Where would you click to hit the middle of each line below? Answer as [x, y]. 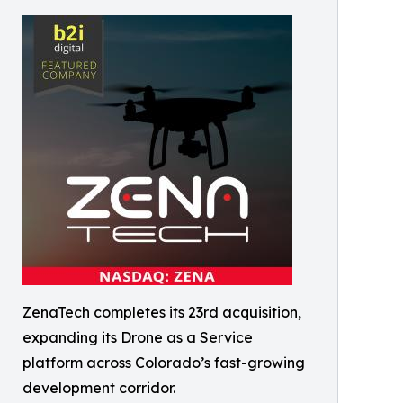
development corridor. [99, 388]
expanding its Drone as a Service [138, 337]
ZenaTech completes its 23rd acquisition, [162, 312]
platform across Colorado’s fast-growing [164, 363]
